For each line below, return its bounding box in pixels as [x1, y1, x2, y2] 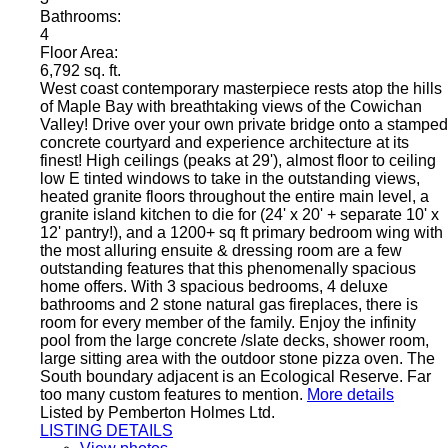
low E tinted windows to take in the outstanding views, [40, 169, 420, 187]
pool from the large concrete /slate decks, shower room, [40, 331, 429, 349]
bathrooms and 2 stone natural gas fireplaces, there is [40, 295, 418, 313]
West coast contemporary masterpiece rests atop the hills [40, 79, 442, 97]
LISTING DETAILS [40, 421, 173, 439]
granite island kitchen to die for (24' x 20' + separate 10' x [40, 205, 439, 223]
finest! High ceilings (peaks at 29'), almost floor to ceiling [40, 151, 436, 169]
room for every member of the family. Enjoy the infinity [40, 313, 416, 331]
